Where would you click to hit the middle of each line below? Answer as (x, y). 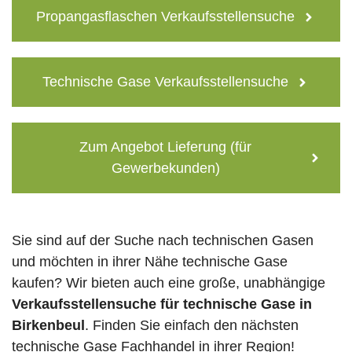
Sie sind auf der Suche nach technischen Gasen (163, 241)
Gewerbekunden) (165, 169)
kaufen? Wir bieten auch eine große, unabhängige (169, 283)
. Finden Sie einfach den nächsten (192, 326)
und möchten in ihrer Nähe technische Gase (150, 262)
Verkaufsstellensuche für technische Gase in (162, 304)
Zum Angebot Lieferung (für (165, 147)
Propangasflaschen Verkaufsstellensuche (165, 17)
